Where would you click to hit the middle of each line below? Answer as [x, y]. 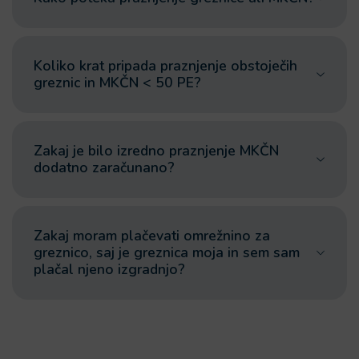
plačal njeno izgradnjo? [109, 269]
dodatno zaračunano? [104, 167]
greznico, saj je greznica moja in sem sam [167, 252]
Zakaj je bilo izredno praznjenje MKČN [156, 151]
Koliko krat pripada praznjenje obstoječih [165, 66]
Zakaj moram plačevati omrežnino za [152, 236]
